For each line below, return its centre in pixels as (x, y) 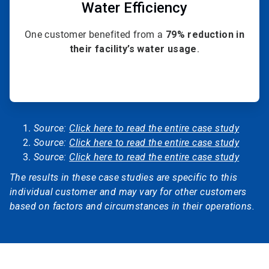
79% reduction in (205, 35)
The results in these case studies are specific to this (124, 178)
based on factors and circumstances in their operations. (132, 207)
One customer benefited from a (95, 35)
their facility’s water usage (133, 49)
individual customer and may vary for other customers (128, 192)
